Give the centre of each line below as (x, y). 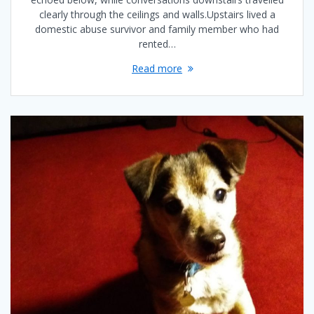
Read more (157, 68)
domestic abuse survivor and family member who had (157, 29)
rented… (157, 43)
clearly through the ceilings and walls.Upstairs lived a (157, 14)
